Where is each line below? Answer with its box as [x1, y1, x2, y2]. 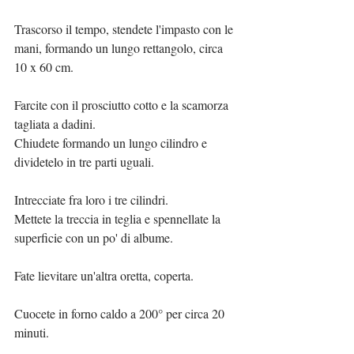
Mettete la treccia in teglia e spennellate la [14, 209, 224, 227]
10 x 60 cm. [14, 58, 73, 75]
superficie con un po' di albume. [14, 228, 173, 246]
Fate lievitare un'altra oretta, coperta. [14, 266, 194, 284]
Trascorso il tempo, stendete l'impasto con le [14, 20, 236, 37]
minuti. [14, 323, 49, 341]
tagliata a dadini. [14, 115, 96, 132]
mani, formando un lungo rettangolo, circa [14, 39, 226, 56]
